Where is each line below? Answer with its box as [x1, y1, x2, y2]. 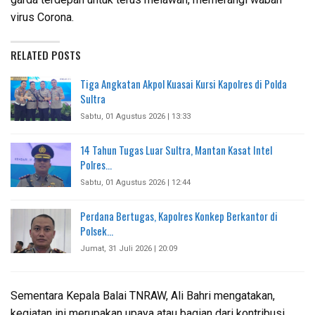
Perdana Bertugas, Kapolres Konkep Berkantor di [80, 207, 278, 224]
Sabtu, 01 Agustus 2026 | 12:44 [80, 177, 191, 187]
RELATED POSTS [11, 46, 81, 63]
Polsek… [80, 222, 113, 238]
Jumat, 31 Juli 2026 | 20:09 [80, 243, 177, 253]
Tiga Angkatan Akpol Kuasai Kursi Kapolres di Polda [80, 75, 287, 91]
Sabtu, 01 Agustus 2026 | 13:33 [80, 111, 191, 121]
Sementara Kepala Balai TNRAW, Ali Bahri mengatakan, [11, 288, 275, 302]
